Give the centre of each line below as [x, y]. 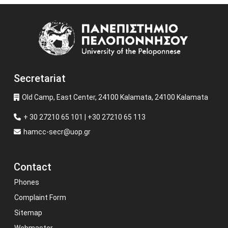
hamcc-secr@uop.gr [57, 132]
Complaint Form [40, 197]
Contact [33, 167]
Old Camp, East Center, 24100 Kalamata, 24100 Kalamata [115, 97]
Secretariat [40, 78]
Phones [27, 182]
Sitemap [28, 213]
